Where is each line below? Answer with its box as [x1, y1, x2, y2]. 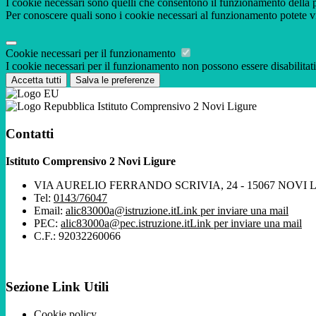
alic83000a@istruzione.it [66, 204, 176, 217]
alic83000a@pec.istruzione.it [61, 217, 190, 229]
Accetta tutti [11, 75, 61, 86]
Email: [34, 204, 66, 217]
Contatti [6, 126, 54, 141]
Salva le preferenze [75, 75, 154, 86]
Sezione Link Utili [6, 279, 109, 295]
